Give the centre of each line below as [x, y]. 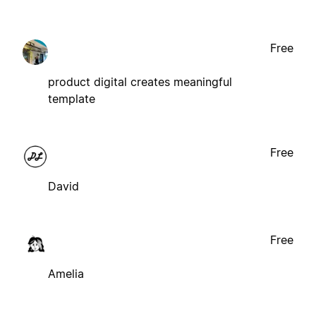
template [72, 98]
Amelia [66, 273]
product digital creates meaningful [140, 81]
